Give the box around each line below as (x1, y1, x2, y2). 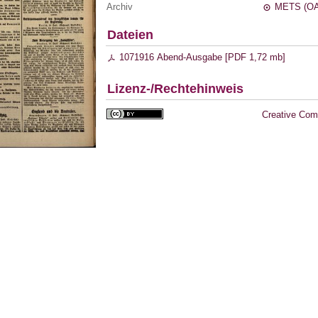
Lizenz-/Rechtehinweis (107, 82, 243, 97)
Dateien (107, 28, 153, 43)
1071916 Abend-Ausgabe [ (119, 52, 229, 62)
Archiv (106, 1, 133, 12)
